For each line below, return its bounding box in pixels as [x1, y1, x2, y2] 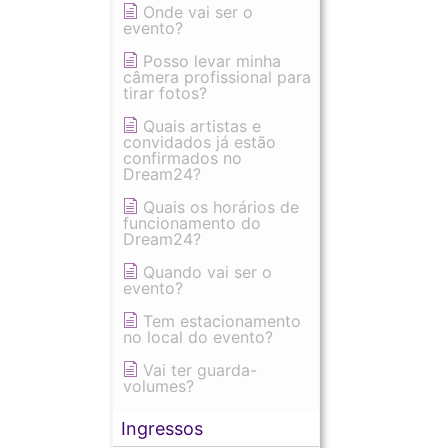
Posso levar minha [143, 51, 281, 71]
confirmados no [123, 148, 242, 168]
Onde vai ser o [143, 2, 253, 22]
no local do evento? [123, 327, 273, 347]
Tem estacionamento [143, 311, 301, 331]
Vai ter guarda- [143, 360, 257, 380]
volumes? [123, 376, 194, 396]
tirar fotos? [123, 83, 207, 103]
